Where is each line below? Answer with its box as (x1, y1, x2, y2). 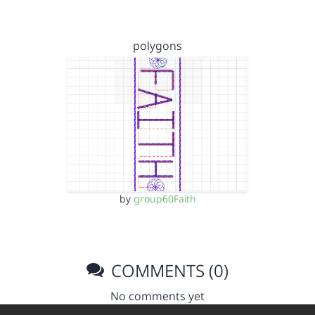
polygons (133, 37, 182, 53)
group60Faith (133, 192, 196, 205)
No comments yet (110, 288, 205, 304)
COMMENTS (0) (107, 259, 229, 282)
